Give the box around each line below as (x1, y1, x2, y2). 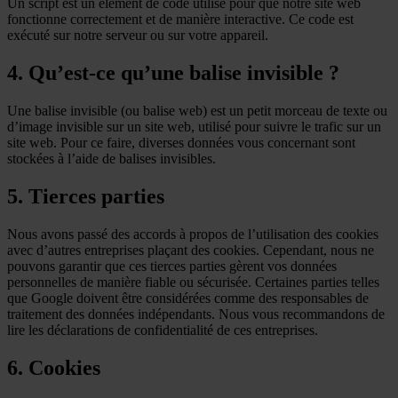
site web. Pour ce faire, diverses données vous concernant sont (7, 134, 355, 150)
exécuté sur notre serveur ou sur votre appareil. (7, 28, 268, 44)
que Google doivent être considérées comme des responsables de (7, 290, 369, 306)
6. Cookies (7, 355, 100, 379)
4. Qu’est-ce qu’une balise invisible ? (7, 61, 339, 85)
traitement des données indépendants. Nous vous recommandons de (7, 306, 385, 322)
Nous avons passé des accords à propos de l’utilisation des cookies (7, 226, 378, 242)
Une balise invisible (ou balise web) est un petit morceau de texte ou (7, 102, 387, 118)
